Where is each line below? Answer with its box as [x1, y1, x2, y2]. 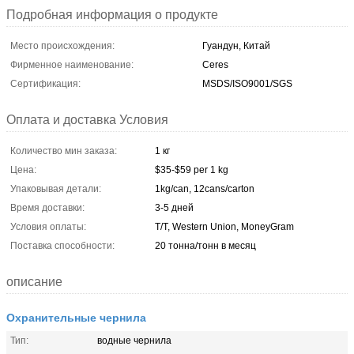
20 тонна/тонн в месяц [155, 239, 256, 251]
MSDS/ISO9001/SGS [202, 77, 292, 89]
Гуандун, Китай [202, 40, 270, 51]
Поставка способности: [10, 239, 115, 251]
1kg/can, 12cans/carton [155, 183, 254, 194]
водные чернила [97, 334, 171, 346]
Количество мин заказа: [10, 145, 117, 156]
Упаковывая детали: [10, 183, 101, 194]
